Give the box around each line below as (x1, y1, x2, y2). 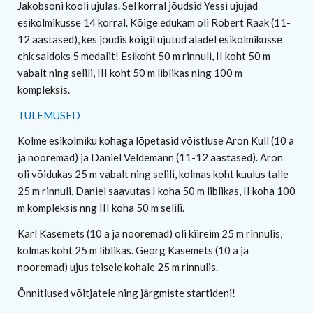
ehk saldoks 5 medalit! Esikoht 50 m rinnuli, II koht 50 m (17, 49, 270, 62)
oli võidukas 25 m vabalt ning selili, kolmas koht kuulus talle (17, 168, 289, 181)
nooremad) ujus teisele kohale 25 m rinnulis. (17, 261, 218, 274)
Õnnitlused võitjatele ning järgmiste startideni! (17, 286, 235, 299)
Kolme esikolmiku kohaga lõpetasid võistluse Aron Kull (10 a (17, 134, 294, 147)
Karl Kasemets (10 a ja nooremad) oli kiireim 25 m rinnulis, (17, 227, 282, 240)
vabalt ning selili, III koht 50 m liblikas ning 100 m (17, 66, 242, 79)
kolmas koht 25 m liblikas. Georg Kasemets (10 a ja (17, 244, 249, 257)
